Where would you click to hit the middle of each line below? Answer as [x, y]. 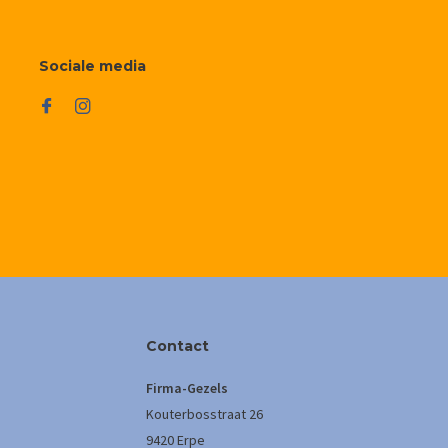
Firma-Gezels [187, 388]
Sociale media [93, 66]
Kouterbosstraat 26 [204, 414]
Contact [177, 346]
